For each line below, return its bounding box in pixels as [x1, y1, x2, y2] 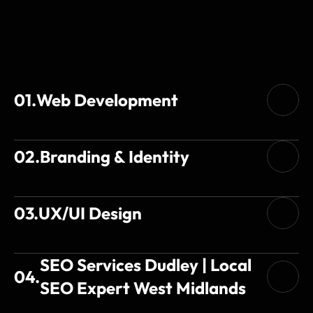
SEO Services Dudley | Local [40, 254, 252, 275]
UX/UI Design [38, 202, 142, 224]
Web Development [36, 89, 178, 110]
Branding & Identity [40, 145, 189, 167]
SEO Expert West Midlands [40, 277, 246, 298]
